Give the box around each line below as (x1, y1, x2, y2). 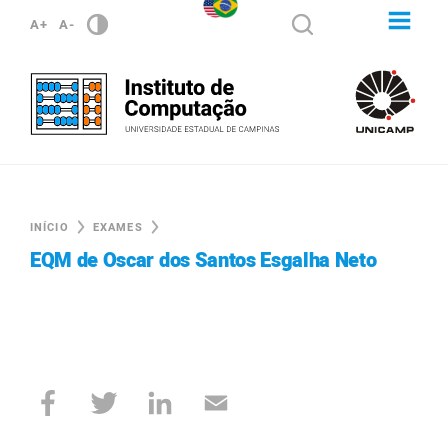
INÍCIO (30, 219, 69, 236)
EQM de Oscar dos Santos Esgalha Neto (30, 246, 377, 275)
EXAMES (92, 219, 143, 236)
